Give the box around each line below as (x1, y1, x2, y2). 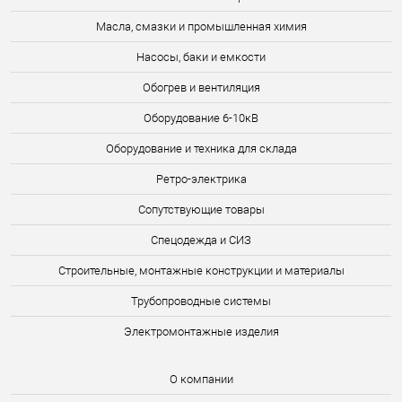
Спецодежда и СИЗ (151, 233, 251, 247)
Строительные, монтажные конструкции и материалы (57, 264, 345, 277)
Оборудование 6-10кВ (144, 111, 258, 125)
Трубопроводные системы (131, 294, 271, 308)
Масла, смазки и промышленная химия (95, 20, 307, 33)
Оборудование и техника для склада (105, 142, 297, 155)
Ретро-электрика (155, 172, 247, 186)
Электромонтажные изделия (123, 325, 279, 338)
